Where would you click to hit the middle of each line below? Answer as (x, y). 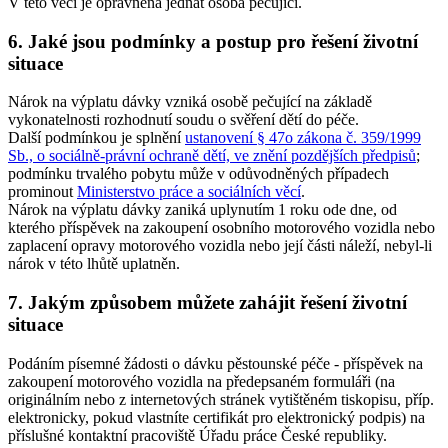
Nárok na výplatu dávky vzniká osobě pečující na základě (190, 102)
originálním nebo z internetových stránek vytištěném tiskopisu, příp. (221, 399)
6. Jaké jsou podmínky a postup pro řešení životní (213, 41)
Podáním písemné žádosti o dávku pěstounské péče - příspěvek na (215, 363)
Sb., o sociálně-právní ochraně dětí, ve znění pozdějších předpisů (212, 156)
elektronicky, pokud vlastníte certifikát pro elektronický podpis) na (216, 417)
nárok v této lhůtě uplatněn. (94, 264)
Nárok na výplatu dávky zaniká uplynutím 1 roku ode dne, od (202, 210)
